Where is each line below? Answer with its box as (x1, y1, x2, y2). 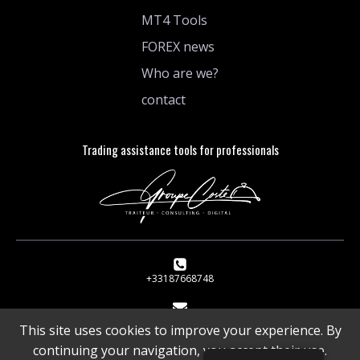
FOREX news (141, 38, 215, 55)
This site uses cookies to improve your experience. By (18, 321, 342, 339)
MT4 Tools (141, 11, 207, 29)
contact (141, 91, 186, 108)
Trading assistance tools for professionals (81, 141, 279, 158)
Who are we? (141, 64, 219, 82)
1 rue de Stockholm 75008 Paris (108, 314, 252, 329)
